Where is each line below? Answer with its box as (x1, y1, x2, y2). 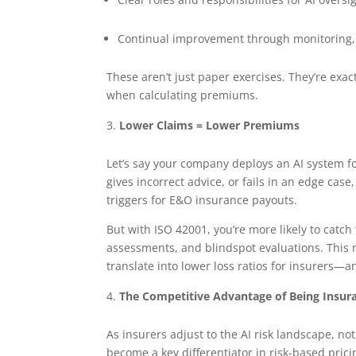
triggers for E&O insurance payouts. (106, 192, 298, 208)
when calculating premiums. (106, 87, 259, 103)
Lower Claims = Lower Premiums (119, 118, 300, 133)
